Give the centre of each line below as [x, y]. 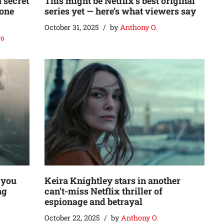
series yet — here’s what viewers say [120, 11]
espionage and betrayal [93, 201]
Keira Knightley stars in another [112, 180]
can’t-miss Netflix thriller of [103, 191]
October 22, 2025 [72, 217]
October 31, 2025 [72, 27]
